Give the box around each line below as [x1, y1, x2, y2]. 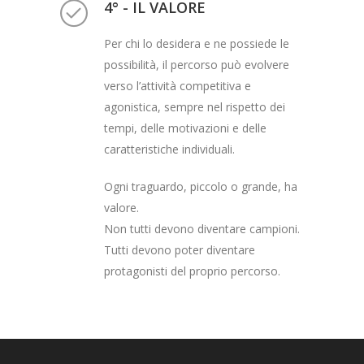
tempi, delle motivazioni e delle [104, 119, 266, 136]
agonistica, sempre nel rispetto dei [104, 98, 285, 115]
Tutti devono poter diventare [104, 241, 255, 258]
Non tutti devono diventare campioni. [104, 220, 300, 236]
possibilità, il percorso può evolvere [104, 56, 289, 72]
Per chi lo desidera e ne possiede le [104, 35, 289, 51]
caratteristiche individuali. [104, 141, 235, 157]
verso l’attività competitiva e [104, 77, 251, 93]
